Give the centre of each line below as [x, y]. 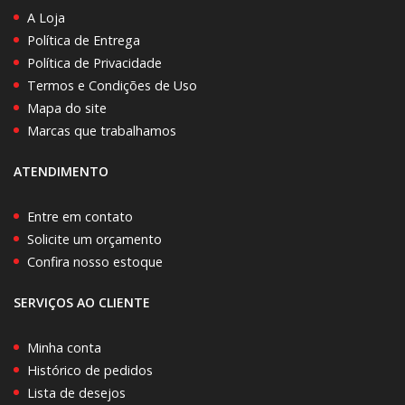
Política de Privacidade [94, 62]
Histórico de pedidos [90, 370]
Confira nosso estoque [95, 261]
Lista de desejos [76, 392]
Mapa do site [67, 108]
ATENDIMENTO [61, 171]
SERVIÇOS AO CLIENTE [82, 302]
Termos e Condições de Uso [112, 85]
